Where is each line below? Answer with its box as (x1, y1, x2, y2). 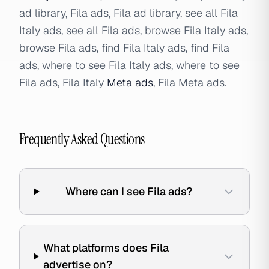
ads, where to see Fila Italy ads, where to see (19, 58, 240, 72)
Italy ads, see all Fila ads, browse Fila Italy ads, (19, 23, 248, 37)
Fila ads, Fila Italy (19, 76, 107, 89)
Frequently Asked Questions (19, 130, 145, 148)
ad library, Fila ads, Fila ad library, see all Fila (19, 6, 238, 20)
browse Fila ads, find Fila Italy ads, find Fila (19, 41, 229, 55)
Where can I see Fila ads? (65, 184, 192, 198)
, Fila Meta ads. (153, 76, 226, 89)
